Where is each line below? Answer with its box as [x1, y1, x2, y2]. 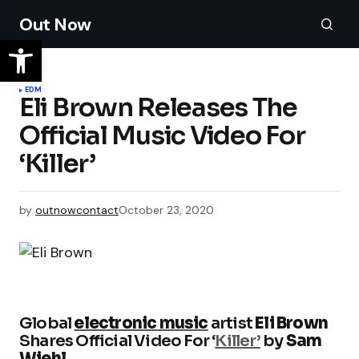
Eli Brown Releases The [19, 91, 297, 123]
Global [19, 313, 75, 334]
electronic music [74, 313, 208, 334]
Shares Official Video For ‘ [19, 331, 216, 352]
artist [208, 313, 256, 334]
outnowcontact [35, 203, 119, 217]
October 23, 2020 [119, 203, 214, 217]
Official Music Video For [19, 119, 305, 151]
